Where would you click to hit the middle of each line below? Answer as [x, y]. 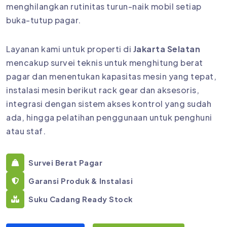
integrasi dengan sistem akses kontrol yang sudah [109, 104]
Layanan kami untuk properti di [70, 49]
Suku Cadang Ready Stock [81, 199]
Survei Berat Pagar [65, 162]
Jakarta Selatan [166, 49]
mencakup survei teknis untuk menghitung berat [105, 63]
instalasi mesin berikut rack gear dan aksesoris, [103, 90]
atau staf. [26, 131]
